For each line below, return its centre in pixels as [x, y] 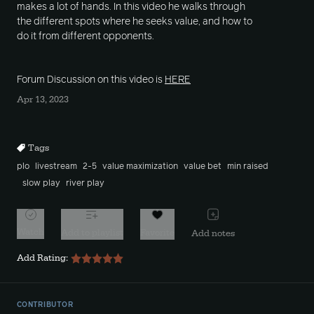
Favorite [157, 232]
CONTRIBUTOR [45, 305]
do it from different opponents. [86, 36]
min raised [248, 167]
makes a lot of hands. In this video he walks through [131, 7]
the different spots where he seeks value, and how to [135, 22]
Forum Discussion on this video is [91, 80]
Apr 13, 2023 [43, 100]
